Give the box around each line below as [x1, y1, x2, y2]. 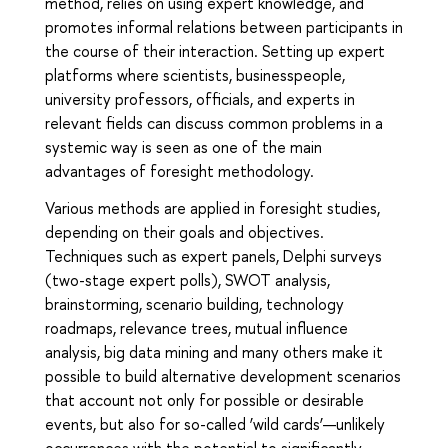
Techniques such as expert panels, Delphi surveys [45, 245, 382, 268]
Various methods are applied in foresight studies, [45, 197, 380, 220]
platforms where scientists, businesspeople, [45, 64, 345, 87]
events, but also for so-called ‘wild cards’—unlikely [45, 413, 385, 436]
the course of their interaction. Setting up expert [45, 40, 385, 63]
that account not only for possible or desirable [45, 389, 364, 412]
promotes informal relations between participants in [45, 16, 403, 39]
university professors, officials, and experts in [45, 88, 355, 111]
